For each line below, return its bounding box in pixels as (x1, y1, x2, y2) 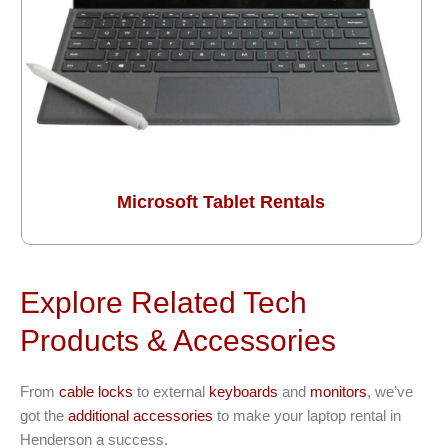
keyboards (209, 383, 278, 401)
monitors (310, 383, 367, 401)
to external (133, 383, 209, 401)
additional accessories (68, 407, 213, 425)
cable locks (59, 383, 133, 401)
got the (20, 407, 68, 425)
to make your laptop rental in (213, 407, 401, 425)
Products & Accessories (20, 324, 336, 358)
